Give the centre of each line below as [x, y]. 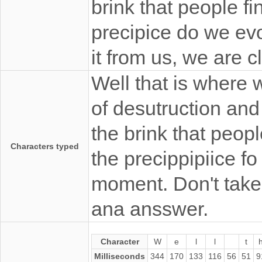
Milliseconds [120, 256]
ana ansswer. [150, 208]
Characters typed [44, 146]
